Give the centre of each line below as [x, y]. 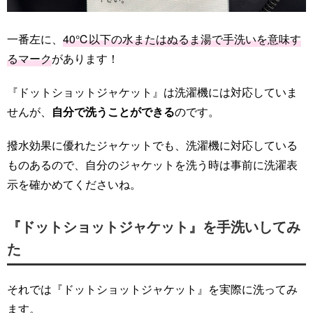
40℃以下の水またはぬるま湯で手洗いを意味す [182, 39]
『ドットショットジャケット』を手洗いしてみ [154, 226]
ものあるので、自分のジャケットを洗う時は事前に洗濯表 [152, 165]
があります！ [85, 59]
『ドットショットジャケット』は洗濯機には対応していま [152, 92]
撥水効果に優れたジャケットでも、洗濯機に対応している [152, 145]
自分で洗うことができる [113, 112]
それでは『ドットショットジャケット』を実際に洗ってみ [152, 289]
